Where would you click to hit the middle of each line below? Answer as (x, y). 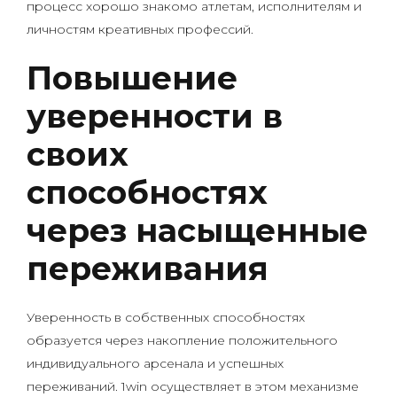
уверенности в (155, 116)
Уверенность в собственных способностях (166, 317)
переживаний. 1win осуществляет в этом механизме (193, 386)
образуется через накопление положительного (182, 340)
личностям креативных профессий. (140, 29)
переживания (148, 269)
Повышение (132, 78)
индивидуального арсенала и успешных (155, 363)
